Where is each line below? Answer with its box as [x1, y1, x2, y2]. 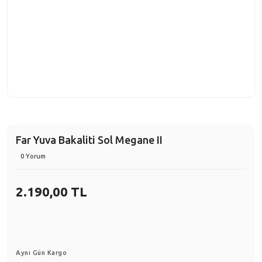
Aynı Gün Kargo [16, 249, 67, 256]
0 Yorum [20, 153, 46, 160]
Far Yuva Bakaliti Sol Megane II [16, 134, 163, 146]
